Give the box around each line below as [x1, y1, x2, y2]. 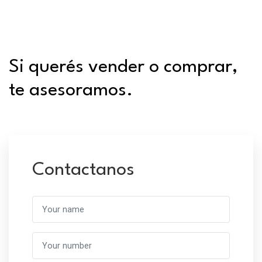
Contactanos [32, 161, 135, 179]
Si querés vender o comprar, [9, 58, 237, 76]
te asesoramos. [9, 81, 133, 99]
